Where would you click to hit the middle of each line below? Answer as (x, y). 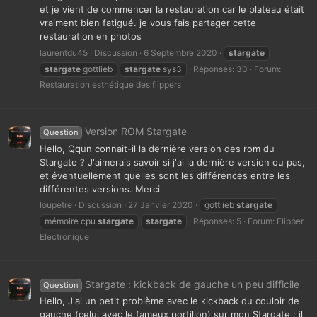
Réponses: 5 (217, 221)
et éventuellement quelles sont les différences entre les (165, 175)
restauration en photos (91, 36)
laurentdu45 (64, 52)
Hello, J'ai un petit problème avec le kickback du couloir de (169, 300)
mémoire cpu (71, 221)
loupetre (56, 204)
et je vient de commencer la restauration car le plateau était (172, 10)
